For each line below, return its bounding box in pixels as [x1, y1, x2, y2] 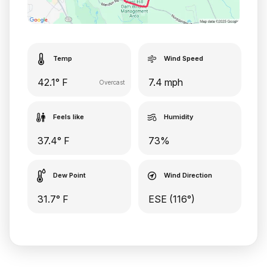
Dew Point [53, 170, 86, 179]
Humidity [163, 112, 193, 121]
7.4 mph [148, 76, 183, 88]
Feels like [53, 112, 84, 121]
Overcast [98, 78, 125, 86]
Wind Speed [163, 54, 203, 63]
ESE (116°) [148, 193, 195, 205]
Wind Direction [163, 170, 212, 179]
